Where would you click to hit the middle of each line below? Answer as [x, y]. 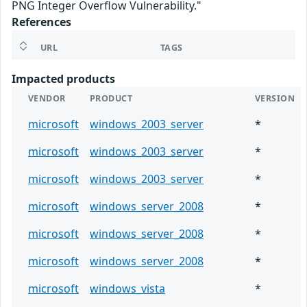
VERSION [275, 99]
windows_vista [127, 289]
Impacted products [63, 79]
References [41, 22]
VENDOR [47, 99]
